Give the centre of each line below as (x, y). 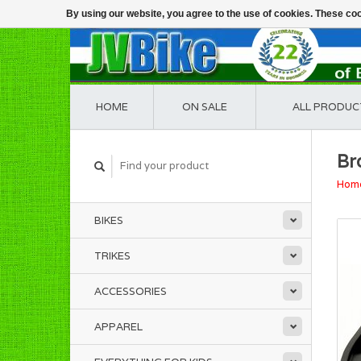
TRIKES (112, 256)
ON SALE (205, 107)
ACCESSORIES (131, 291)
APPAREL (118, 327)
